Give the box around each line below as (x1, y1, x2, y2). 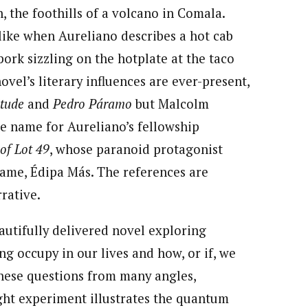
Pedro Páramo (53, 95, 135, 112)
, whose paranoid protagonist (49, 140, 223, 157)
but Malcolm (135, 95, 209, 112)
